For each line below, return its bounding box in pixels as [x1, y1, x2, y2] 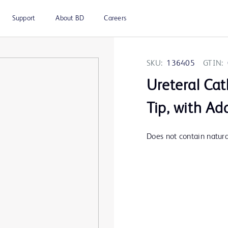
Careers [104, 15, 126, 22]
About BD [55, 15, 84, 22]
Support [12, 15, 36, 22]
